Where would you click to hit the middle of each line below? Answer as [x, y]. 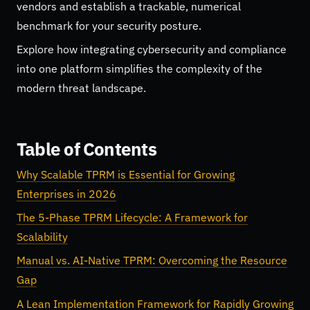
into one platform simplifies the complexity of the [139, 69]
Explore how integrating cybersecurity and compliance [152, 49]
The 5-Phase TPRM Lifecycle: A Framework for [132, 218]
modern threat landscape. [81, 88]
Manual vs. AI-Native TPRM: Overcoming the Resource [152, 261]
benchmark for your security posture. [109, 25]
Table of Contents [86, 148]
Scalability [42, 237]
